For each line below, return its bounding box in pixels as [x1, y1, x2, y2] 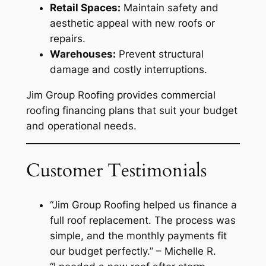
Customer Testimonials [26, 158, 207, 183]
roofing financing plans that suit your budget [26, 104, 237, 116]
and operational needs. [26, 119, 137, 132]
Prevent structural [115, 47, 204, 60]
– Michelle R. [153, 245, 216, 257]
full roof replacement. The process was [49, 214, 236, 226]
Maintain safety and [120, 1, 218, 14]
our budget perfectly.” [49, 245, 153, 257]
